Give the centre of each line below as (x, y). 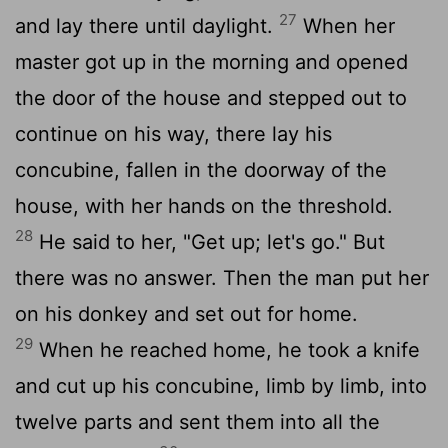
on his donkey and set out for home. (186, 313)
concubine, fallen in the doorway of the (201, 169)
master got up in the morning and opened (211, 61)
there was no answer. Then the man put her (222, 277)
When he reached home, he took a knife (226, 349)
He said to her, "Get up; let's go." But (209, 241)
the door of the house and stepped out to (211, 97)
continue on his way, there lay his (173, 133)
